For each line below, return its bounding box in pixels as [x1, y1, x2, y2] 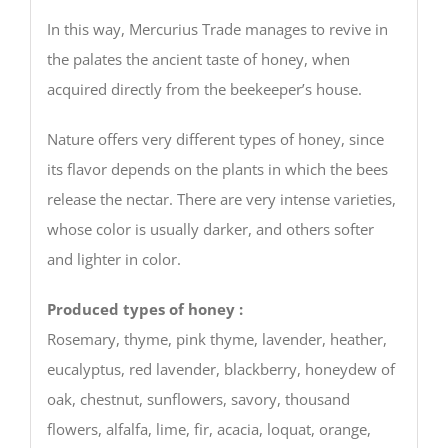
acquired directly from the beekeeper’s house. [46, 78, 362, 99]
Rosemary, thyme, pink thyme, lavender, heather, [46, 328, 387, 349]
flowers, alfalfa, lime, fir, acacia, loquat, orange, [46, 418, 371, 439]
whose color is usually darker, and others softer [46, 218, 374, 239]
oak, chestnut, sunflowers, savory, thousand [46, 388, 350, 409]
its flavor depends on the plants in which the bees [46, 158, 388, 179]
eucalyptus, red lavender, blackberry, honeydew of [46, 358, 395, 379]
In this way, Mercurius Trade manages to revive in [46, 18, 388, 39]
